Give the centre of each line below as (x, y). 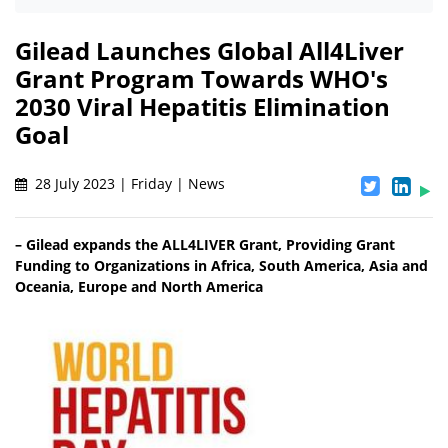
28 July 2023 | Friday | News (128, 184)
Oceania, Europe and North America (139, 287)
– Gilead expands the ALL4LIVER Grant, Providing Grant (205, 245)
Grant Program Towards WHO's (201, 79)
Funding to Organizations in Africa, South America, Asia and (221, 266)
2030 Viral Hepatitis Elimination (202, 107)
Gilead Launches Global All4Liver (209, 51)
